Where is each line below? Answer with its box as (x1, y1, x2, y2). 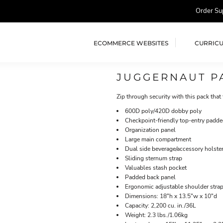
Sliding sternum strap (125, 154, 182, 162)
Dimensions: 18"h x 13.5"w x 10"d (125, 192, 217, 200)
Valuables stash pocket (125, 164, 187, 172)
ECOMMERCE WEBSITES (94, 39, 168, 47)
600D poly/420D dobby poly (125, 107, 202, 115)
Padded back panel (125, 173, 176, 181)
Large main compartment (125, 135, 191, 143)
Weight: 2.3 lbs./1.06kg (125, 211, 188, 219)
